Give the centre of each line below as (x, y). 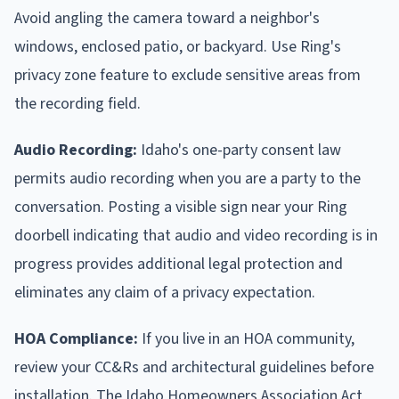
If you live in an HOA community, (246, 339)
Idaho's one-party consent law (239, 151)
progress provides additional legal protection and (179, 265)
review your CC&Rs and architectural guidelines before (194, 368)
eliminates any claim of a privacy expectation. (165, 293)
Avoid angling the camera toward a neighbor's (167, 19)
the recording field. (77, 104)
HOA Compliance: (76, 339)
